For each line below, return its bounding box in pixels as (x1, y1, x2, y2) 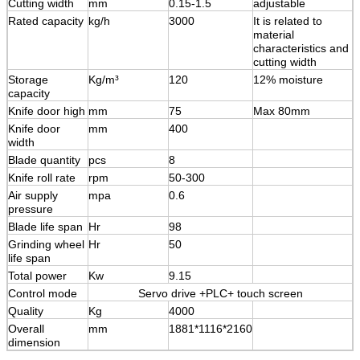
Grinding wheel (8, 237, 84, 251)
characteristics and (253, 41, 349, 55)
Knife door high (8, 104, 85, 117)
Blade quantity (8, 153, 80, 166)
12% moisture (253, 72, 323, 86)
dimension (8, 335, 60, 349)
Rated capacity (8, 14, 84, 27)
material (253, 27, 294, 41)
